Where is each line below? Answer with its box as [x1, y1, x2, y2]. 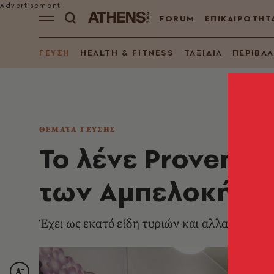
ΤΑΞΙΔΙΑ [183, 47, 223, 58]
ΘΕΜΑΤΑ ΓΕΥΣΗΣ [39, 125, 116, 135]
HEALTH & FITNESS [80, 47, 174, 58]
